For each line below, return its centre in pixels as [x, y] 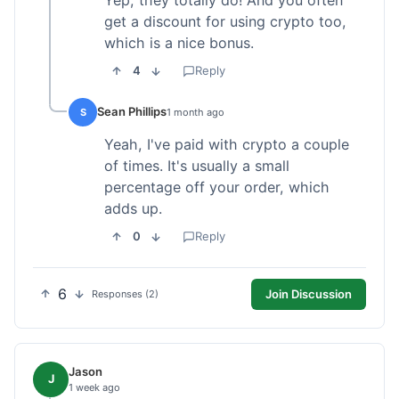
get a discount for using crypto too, [225, 21]
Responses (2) [125, 294]
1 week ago [94, 388]
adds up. [133, 208]
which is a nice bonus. [179, 42]
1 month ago [195, 112]
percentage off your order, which [217, 187]
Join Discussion [309, 293]
